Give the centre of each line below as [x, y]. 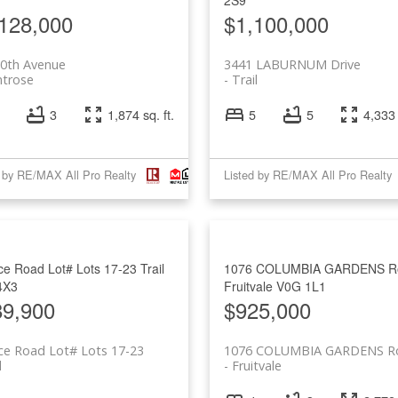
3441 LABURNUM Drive [292, 64]
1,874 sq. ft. [140, 114]
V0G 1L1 [301, 286]
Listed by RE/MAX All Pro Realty [307, 175]
